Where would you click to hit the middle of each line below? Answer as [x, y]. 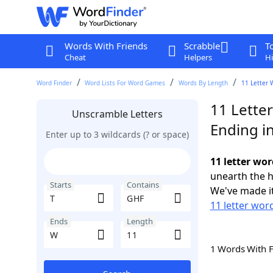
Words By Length [204, 83]
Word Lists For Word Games [125, 83]
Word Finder [54, 83]
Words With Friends [106, 46]
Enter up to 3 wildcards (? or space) [117, 134]
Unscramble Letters [117, 114]
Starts [60, 185]
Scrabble [202, 46]
